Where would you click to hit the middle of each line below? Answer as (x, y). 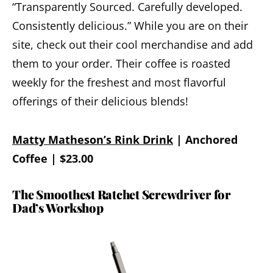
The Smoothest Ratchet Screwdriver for (122, 194)
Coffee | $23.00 (53, 159)
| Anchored (205, 140)
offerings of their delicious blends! (100, 101)
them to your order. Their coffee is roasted (121, 64)
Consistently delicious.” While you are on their (130, 26)
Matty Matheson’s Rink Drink (93, 140)
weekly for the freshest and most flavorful (119, 83)
